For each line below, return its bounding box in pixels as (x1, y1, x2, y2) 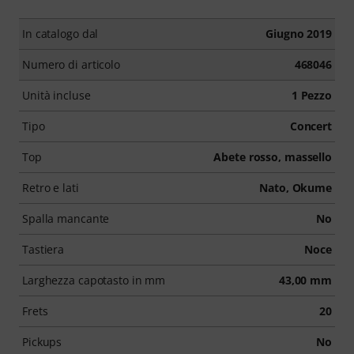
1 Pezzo (291, 87, 332, 103)
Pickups (22, 333, 62, 349)
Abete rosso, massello (213, 149, 332, 164)
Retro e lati (22, 179, 79, 195)
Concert (289, 118, 332, 134)
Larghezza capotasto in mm (22, 272, 166, 288)
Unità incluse (22, 87, 91, 103)
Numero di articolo (22, 56, 121, 72)
